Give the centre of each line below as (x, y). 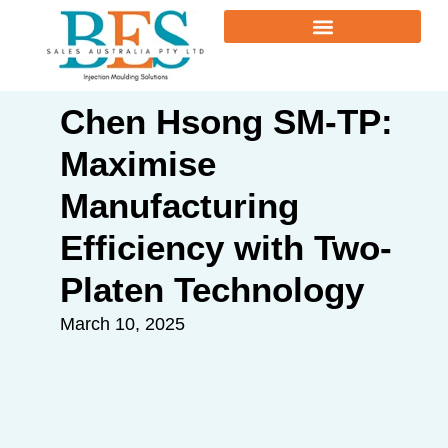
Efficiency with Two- (226, 247)
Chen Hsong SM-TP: (226, 121)
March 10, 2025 (122, 323)
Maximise (138, 163)
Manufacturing (179, 205)
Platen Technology (212, 289)
